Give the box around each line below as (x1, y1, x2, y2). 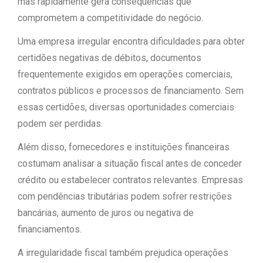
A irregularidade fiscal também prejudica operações (18, 247, 228, 258)
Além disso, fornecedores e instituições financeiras (18, 141, 230, 153)
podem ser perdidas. (18, 118, 103, 129)
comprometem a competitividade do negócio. (18, 12, 203, 23)
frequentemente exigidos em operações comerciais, (18, 69, 232, 80)
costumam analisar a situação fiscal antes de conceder (18, 158, 242, 169)
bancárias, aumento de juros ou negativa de (18, 207, 194, 218)
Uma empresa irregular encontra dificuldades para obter (18, 36, 245, 47)
